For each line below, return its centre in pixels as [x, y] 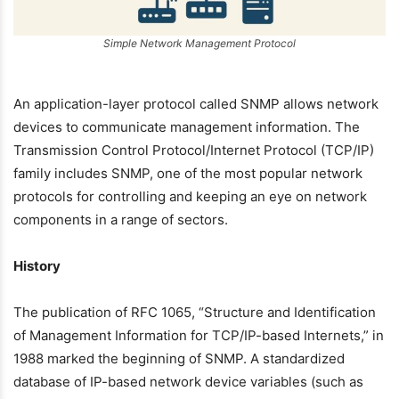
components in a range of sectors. [121, 220]
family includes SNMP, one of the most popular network [188, 173]
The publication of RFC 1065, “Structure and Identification [195, 312]
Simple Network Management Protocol [199, 43]
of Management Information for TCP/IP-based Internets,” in [199, 335]
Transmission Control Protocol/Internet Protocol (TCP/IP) [194, 150]
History [37, 266]
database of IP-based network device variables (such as [188, 382]
